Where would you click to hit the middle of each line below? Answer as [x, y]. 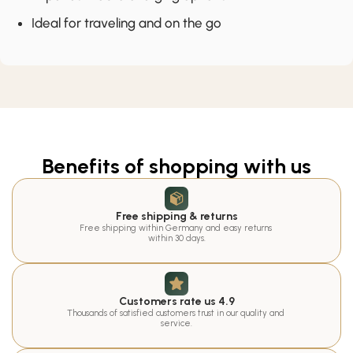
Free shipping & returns [176, 216]
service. [176, 323]
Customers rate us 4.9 [176, 301]
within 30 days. [176, 238]
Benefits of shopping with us [176, 166]
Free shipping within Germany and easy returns [175, 228]
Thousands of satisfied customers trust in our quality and [176, 313]
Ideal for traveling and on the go [126, 23]
